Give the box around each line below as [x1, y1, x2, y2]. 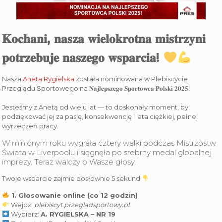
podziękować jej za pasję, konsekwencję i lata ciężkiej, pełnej [2, 112, 198, 121]
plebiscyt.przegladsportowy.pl [34, 201, 130, 209]
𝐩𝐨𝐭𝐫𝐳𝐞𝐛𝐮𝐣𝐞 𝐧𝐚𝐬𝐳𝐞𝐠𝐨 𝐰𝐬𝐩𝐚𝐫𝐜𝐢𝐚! [2, 50, 164, 65]
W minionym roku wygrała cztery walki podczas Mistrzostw [2, 138, 217, 148]
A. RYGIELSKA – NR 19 [41, 210, 116, 219]
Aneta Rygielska [23, 75, 75, 83]
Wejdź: [9, 201, 35, 209]
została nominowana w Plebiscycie [74, 75, 188, 83]
